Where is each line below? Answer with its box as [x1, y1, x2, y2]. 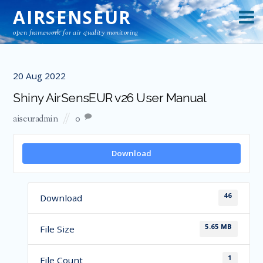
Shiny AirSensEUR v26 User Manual [13, 90, 207, 105]
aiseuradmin [13, 113, 59, 126]
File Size [39, 222, 75, 235]
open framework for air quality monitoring [13, 28, 139, 38]
